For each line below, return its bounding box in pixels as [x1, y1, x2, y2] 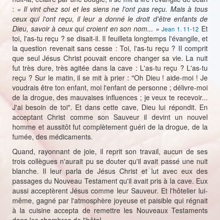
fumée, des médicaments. [12, 132, 93, 141]
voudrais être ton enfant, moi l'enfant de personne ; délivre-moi [12, 82, 208, 92]
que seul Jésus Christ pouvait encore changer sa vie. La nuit [12, 53, 208, 63]
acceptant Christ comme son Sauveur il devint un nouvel [12, 112, 208, 122]
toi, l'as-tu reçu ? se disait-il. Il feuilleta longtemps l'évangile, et [12, 33, 208, 43]
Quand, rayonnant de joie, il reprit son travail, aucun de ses [12, 146, 208, 156]
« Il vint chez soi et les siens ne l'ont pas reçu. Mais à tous [17, 4, 208, 14]
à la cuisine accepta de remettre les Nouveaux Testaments [12, 205, 208, 215]
